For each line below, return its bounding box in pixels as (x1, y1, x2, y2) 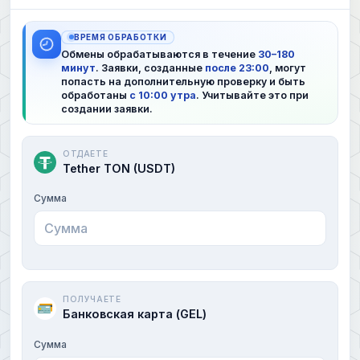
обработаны (61, 88, 129, 101)
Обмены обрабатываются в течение (61, 47, 258, 60)
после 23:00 (205, 61, 269, 74)
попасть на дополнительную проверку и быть (61, 75, 305, 88)
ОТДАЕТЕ (63, 148, 108, 158)
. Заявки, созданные (96, 61, 205, 74)
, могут (269, 61, 306, 74)
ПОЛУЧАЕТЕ (63, 294, 121, 305)
